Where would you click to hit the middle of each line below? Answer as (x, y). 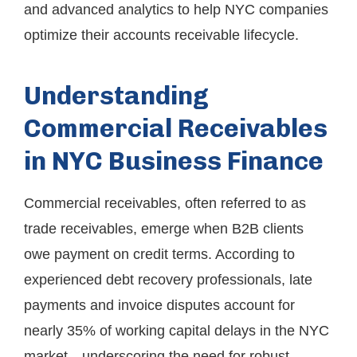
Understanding (116, 96)
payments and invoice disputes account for (159, 305)
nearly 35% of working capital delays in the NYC (177, 331)
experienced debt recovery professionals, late (168, 280)
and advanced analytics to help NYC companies (176, 10)
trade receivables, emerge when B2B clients (164, 229)
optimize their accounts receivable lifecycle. (161, 35)
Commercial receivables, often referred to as (165, 203)
